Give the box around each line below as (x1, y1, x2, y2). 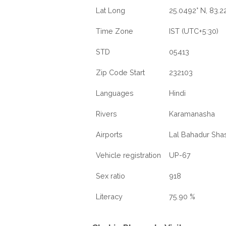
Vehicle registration (96, 151, 161, 159)
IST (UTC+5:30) (169, 27, 218, 35)
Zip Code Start (96, 68, 145, 77)
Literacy (96, 192, 123, 201)
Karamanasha (169, 109, 215, 118)
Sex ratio (96, 172, 125, 180)
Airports (96, 130, 123, 139)
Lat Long (96, 6, 125, 15)
